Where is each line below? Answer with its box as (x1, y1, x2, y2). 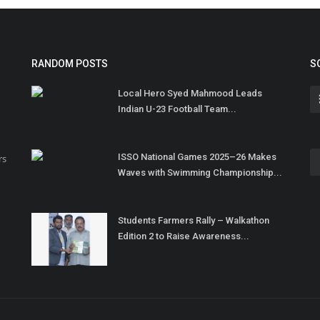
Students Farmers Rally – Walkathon (118, 215, 269, 226)
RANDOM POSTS (31, 58, 108, 70)
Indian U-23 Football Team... (118, 104, 236, 115)
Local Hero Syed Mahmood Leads (118, 88, 262, 99)
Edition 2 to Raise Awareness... (118, 231, 249, 242)
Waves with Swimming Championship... (118, 167, 282, 179)
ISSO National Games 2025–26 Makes (118, 151, 276, 163)
